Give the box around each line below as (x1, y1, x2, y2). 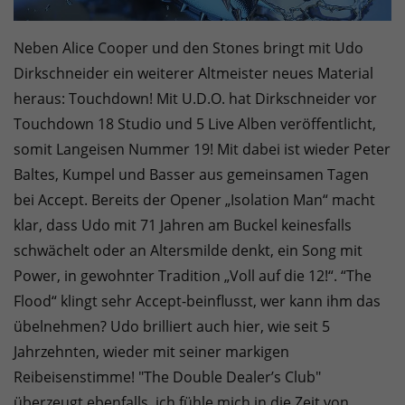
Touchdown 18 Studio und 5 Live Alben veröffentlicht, (14, 114, 376, 135)
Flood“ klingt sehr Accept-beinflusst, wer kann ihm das (14, 291, 381, 312)
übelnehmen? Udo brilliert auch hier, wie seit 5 (14, 316, 330, 337)
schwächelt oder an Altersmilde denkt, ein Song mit (14, 240, 363, 261)
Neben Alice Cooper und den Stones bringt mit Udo (14, 38, 363, 59)
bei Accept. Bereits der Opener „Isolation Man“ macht (14, 190, 375, 211)
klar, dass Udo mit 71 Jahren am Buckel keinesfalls (14, 215, 352, 236)
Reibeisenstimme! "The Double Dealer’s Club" (14, 367, 321, 388)
